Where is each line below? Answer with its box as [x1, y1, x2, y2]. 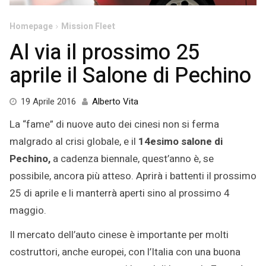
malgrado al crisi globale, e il [9, 134, 138, 150]
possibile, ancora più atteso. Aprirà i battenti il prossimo [9, 169, 256, 184]
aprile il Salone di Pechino [9, 60, 251, 92]
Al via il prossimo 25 [9, 37, 199, 69]
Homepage [9, 20, 53, 33]
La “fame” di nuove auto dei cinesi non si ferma [9, 117, 219, 132]
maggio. [9, 203, 46, 218]
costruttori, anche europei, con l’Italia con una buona [9, 245, 240, 260]
